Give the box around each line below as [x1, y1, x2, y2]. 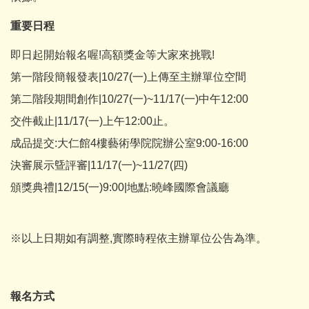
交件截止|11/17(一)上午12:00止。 [10, 115, 175, 127]
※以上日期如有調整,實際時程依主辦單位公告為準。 [10, 232, 267, 244]
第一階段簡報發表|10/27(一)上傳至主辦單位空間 [10, 71, 246, 83]
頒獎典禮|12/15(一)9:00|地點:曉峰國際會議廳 [10, 181, 229, 193]
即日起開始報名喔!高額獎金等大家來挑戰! [10, 49, 215, 61]
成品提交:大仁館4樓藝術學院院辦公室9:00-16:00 [10, 137, 248, 149]
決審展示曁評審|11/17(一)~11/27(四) [10, 159, 188, 171]
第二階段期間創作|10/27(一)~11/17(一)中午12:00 [10, 93, 248, 105]
